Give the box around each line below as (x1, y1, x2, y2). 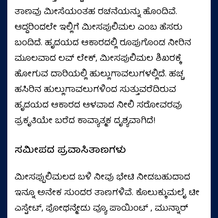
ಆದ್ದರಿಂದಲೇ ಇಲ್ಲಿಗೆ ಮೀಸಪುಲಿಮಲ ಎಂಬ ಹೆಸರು (15, 20, 182, 36)
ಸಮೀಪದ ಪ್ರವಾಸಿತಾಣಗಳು (15, 142, 126, 159)
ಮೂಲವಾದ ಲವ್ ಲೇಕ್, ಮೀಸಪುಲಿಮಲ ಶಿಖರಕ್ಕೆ (15, 51, 182, 67)
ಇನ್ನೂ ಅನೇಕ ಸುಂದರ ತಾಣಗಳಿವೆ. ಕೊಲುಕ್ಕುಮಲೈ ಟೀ (15, 185, 200, 201)
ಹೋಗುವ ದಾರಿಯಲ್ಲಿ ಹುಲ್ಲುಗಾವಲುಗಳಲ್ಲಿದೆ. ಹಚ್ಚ (15, 67, 183, 82)
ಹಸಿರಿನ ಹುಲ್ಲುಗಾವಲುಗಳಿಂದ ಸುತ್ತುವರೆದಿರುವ (15, 82, 176, 98)
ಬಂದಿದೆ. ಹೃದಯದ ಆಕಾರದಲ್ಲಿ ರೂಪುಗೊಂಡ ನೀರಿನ (15, 36, 191, 51)
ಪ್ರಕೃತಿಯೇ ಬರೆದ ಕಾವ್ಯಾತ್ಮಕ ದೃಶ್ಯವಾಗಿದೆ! (15, 113, 155, 129)
